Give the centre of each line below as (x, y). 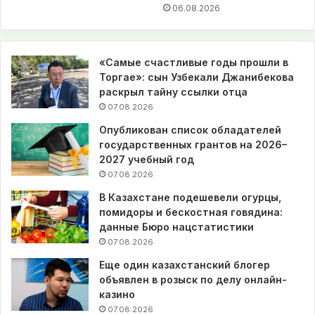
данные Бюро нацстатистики (176, 227)
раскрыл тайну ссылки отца (173, 92)
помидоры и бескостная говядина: (191, 212)
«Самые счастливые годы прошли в (194, 63)
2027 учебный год (147, 160)
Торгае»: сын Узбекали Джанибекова (197, 77)
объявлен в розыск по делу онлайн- (193, 280)
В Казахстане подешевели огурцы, (190, 198)
